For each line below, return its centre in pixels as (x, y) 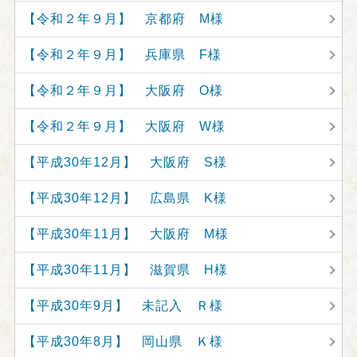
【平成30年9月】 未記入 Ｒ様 (123, 306)
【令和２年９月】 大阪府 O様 (123, 90)
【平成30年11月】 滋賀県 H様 (125, 270)
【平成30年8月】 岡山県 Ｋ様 (123, 341)
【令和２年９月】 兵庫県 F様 (122, 55)
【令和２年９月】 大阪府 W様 (124, 126)
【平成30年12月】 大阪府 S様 (125, 162)
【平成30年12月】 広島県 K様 (125, 198)
